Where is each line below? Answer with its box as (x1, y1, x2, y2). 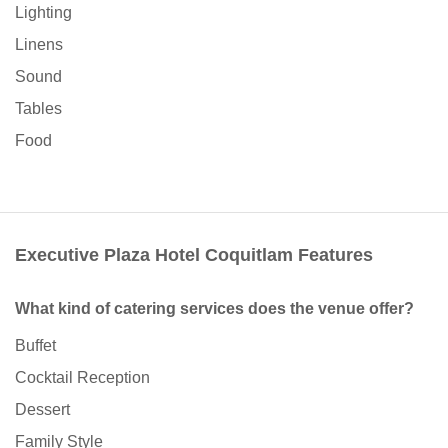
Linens (15, 36, 63, 54)
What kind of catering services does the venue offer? (15, 300, 414, 318)
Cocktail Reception (15, 369, 150, 387)
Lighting (15, 4, 72, 22)
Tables (15, 100, 62, 118)
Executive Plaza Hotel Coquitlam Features (15, 245, 373, 266)
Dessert (15, 401, 70, 419)
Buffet (15, 337, 56, 355)
